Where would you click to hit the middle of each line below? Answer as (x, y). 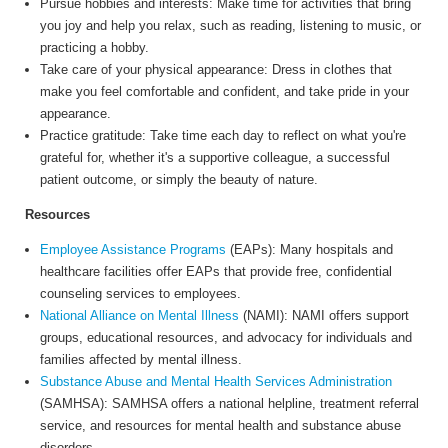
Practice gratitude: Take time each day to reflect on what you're (223, 136)
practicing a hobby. (94, 48)
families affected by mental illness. (141, 360)
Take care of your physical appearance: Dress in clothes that (216, 70)
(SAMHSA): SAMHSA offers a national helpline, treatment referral (229, 404)
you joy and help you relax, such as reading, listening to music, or (230, 26)
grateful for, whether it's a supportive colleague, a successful (215, 158)
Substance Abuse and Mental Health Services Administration (216, 382)
